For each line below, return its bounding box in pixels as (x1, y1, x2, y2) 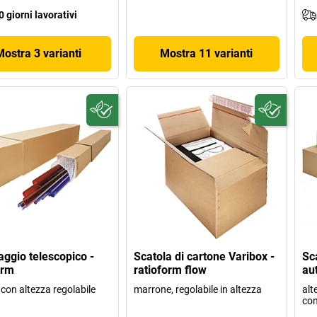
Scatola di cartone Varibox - (134, 250, 275, 264)
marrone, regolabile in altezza (134, 284, 263, 296)
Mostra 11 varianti (160, 46, 253, 60)
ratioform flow (134, 263, 207, 277)
